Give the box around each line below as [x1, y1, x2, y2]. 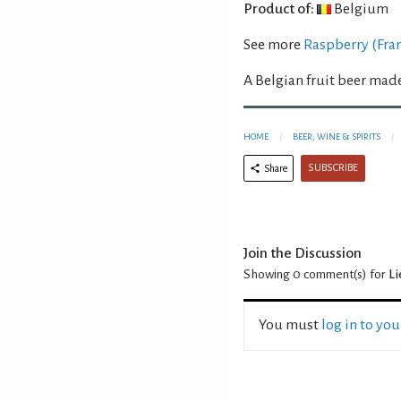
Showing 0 [243, 267, 301, 281]
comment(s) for [301, 267, 388, 281]
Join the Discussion [243, 244, 362, 261]
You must [259, 316, 321, 333]
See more [243, 36, 303, 53]
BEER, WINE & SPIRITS [293, 131, 380, 141]
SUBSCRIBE [308, 161, 358, 174]
